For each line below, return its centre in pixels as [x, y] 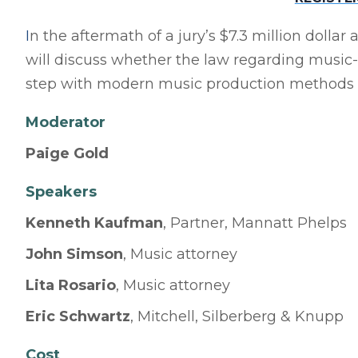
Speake [54, 192]
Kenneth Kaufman [94, 223]
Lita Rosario [71, 285]
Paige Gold [67, 153]
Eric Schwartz [78, 316]
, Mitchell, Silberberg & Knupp [237, 316]
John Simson [74, 254]
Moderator [66, 122]
